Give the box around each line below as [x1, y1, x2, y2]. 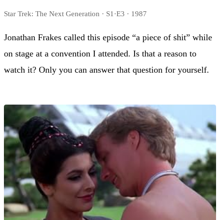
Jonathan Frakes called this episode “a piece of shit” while [4, 32, 212, 43]
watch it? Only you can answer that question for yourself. [4, 65, 209, 75]
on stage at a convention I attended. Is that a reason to [4, 49, 196, 59]
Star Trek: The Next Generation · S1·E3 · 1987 [4, 9, 147, 18]
